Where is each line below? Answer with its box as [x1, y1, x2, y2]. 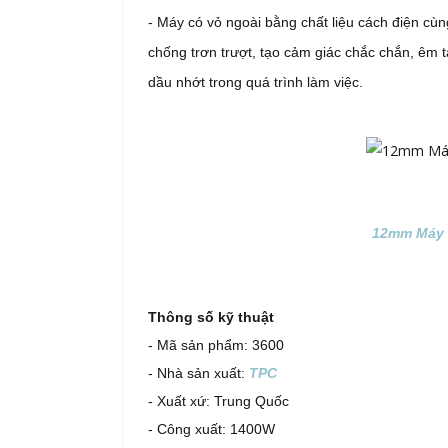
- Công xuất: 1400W [148, 421, 275, 438]
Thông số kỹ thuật [148, 309, 274, 326]
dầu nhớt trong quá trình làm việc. [148, 74, 363, 90]
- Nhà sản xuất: [148, 365, 249, 382]
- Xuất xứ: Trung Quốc [148, 393, 289, 410]
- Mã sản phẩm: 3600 [148, 337, 284, 354]
